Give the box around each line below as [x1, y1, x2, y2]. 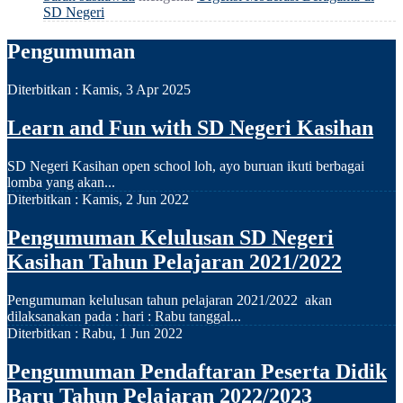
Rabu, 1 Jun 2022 [82, 325, 183, 341]
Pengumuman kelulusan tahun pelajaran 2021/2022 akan [7, 291, 332, 308]
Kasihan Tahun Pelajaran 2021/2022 [7, 250, 342, 273]
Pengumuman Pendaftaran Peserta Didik [7, 359, 387, 383]
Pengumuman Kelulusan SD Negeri [7, 226, 334, 249]
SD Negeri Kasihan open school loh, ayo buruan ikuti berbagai [7, 158, 364, 175]
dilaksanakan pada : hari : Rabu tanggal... [7, 308, 241, 324]
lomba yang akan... [7, 175, 115, 191]
